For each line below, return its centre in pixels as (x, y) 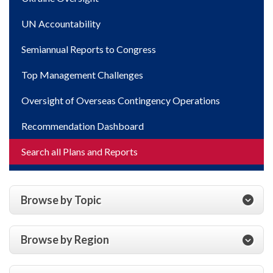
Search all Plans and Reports (80, 152)
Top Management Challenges (82, 75)
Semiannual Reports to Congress (89, 49)
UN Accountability (61, 24)
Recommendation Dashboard (83, 126)
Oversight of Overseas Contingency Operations (121, 101)
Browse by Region (65, 240)
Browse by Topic (61, 200)
